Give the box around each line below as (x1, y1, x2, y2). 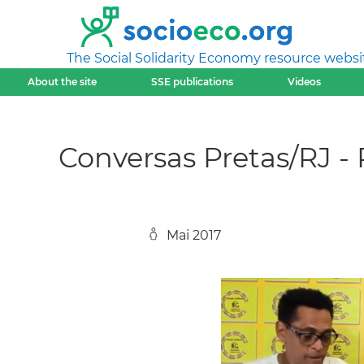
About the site (27, 76, 97, 88)
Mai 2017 (167, 227, 221, 243)
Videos (288, 76, 322, 88)
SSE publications (150, 76, 233, 88)
